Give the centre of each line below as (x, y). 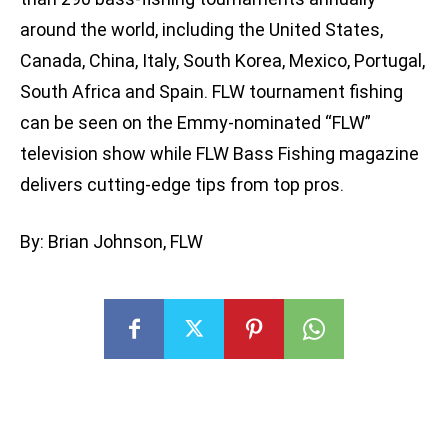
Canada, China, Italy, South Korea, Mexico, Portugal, (222, 61)
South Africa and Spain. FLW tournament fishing (211, 92)
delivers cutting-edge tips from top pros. (182, 185)
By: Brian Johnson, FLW (111, 242)
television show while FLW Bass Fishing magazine (219, 154)
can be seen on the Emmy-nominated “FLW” (195, 123)
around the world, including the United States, (201, 30)
